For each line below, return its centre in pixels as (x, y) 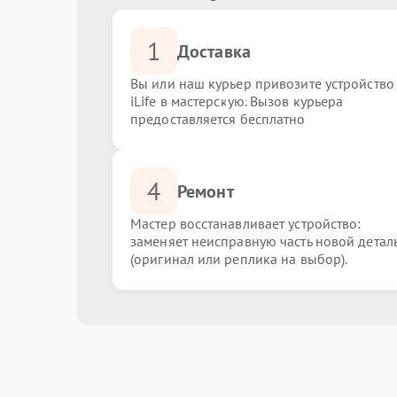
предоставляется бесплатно (218, 119)
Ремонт (206, 191)
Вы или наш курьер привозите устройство (262, 83)
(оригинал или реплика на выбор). (239, 259)
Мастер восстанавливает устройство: (246, 223)
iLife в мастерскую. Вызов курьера (237, 101)
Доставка (214, 51)
